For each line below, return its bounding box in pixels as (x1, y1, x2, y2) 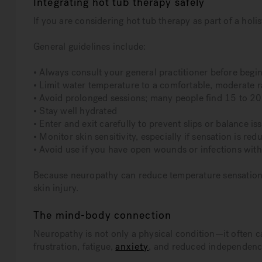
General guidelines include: (33, 40, 146, 53)
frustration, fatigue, (33, 240, 116, 253)
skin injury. (33, 182, 79, 195)
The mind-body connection (33, 208, 171, 223)
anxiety (115, 240, 149, 253)
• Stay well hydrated (33, 105, 117, 118)
